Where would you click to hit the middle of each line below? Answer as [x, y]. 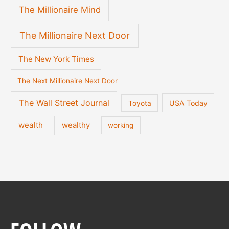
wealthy [76, 125]
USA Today [188, 103]
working [121, 125]
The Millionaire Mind [60, 10]
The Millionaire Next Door [75, 35]
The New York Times [56, 59]
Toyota [140, 103]
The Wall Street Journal [64, 102]
